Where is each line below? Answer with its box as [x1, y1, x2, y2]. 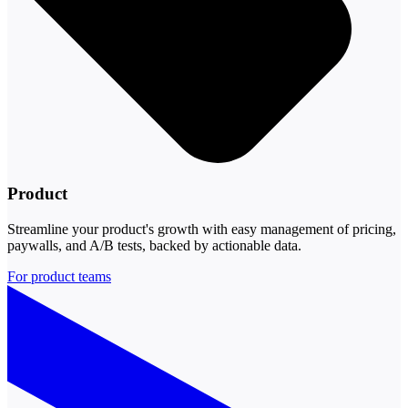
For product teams [7, 268, 111, 284]
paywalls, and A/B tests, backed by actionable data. [7, 237, 301, 253]
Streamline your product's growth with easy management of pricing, [7, 220, 396, 237]
